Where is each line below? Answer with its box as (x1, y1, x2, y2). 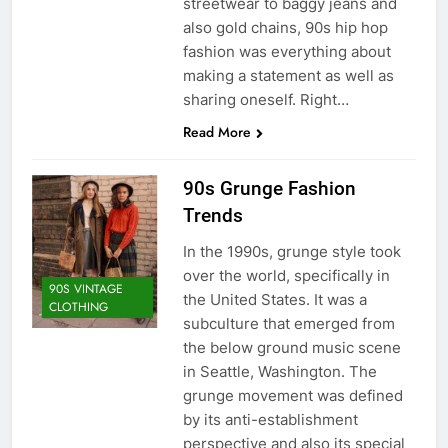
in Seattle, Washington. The (182, 361, 377, 381)
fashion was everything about (182, 41, 391, 61)
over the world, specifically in (182, 265, 390, 285)
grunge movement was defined (182, 385, 403, 405)
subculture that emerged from (182, 313, 395, 333)
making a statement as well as (182, 65, 394, 85)
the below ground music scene (182, 337, 401, 357)
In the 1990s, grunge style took (182, 241, 401, 261)
